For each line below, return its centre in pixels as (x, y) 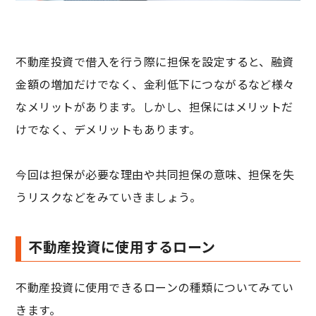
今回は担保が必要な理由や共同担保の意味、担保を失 (155, 174)
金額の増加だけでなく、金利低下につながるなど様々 (155, 84)
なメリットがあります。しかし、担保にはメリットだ (154, 106)
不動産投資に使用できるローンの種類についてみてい (155, 287)
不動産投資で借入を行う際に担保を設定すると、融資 (155, 61)
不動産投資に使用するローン (122, 246)
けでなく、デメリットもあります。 (108, 129)
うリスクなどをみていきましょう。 (109, 196)
